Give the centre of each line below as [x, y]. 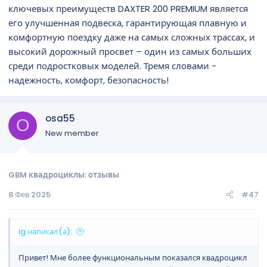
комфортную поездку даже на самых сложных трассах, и [132, 37]
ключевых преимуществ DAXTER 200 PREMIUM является [128, 8]
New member [72, 133]
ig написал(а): [45, 232]
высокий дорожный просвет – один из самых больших [130, 51]
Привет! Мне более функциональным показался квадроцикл [133, 258]
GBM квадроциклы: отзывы [64, 175]
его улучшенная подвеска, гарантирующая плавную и [128, 23]
